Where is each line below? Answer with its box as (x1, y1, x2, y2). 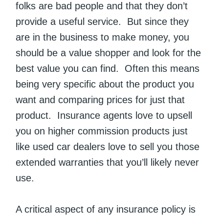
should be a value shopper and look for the (16, 47, 201, 59)
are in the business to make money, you (16, 32, 189, 43)
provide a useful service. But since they (16, 16, 189, 27)
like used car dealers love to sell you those (16, 141, 199, 153)
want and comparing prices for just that (16, 94, 185, 106)
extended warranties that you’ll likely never (16, 157, 199, 168)
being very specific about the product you (16, 79, 194, 90)
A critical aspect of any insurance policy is (16, 204, 196, 215)
